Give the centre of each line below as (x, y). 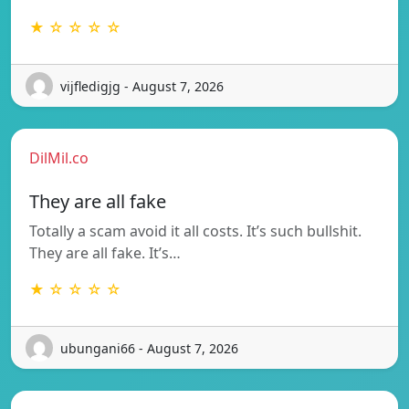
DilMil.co (59, 158)
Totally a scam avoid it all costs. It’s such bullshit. (195, 231)
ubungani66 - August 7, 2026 (149, 348)
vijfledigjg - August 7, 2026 (142, 86)
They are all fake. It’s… (105, 253)
